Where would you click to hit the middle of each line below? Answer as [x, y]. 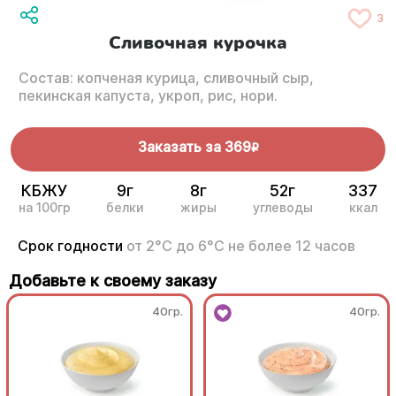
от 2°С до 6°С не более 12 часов [241, 246]
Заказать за [179, 147]
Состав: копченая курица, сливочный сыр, [166, 78]
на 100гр [44, 208]
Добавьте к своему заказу [113, 281]
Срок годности [72, 246]
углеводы [282, 208]
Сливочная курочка [198, 43]
